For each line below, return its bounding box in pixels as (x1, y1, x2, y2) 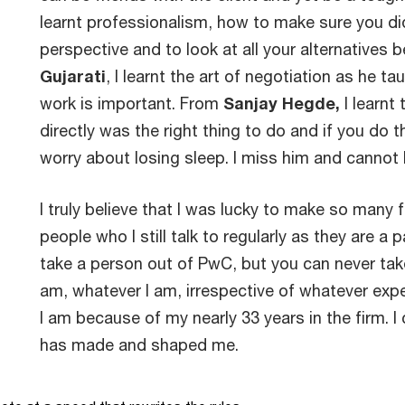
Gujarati (40, 66, 106, 87)
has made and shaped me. (40, 334, 239, 355)
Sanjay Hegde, (223, 93, 340, 114)
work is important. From (40, 93, 223, 114)
